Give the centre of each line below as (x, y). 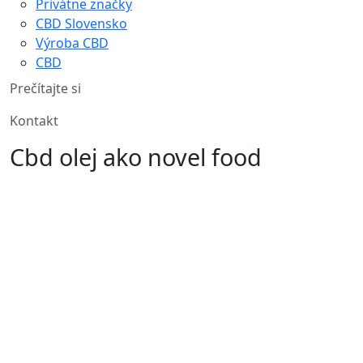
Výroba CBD (72, 43)
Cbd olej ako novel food (136, 156)
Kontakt (34, 120)
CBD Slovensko (81, 23)
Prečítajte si (45, 88)
